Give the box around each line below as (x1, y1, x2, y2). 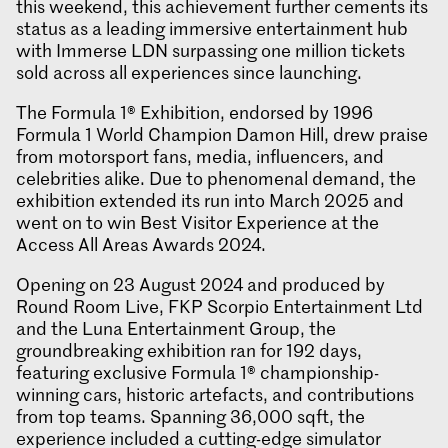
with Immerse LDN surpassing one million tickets (16, 38, 405, 63)
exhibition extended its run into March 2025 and (16, 188, 404, 213)
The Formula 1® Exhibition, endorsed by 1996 (16, 100, 373, 125)
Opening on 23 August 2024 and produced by (16, 272, 385, 297)
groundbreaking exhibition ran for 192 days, (16, 338, 362, 363)
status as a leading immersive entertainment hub (16, 16, 408, 41)
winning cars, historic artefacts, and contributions (16, 382, 414, 407)
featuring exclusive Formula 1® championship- (16, 360, 379, 385)
